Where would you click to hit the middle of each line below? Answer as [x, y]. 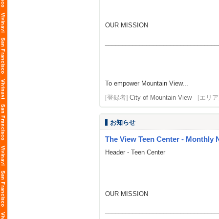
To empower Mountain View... [147, 83]
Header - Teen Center [135, 152]
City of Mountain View [161, 98]
